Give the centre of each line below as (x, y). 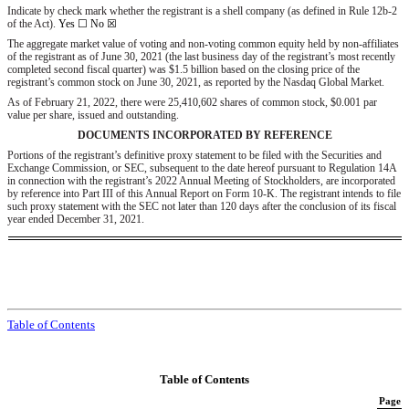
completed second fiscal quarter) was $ (91, 70)
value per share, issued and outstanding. (93, 115)
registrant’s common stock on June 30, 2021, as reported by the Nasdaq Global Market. (196, 83)
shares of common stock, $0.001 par (297, 103)
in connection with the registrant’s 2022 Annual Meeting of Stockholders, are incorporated (201, 181)
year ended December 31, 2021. (76, 220)
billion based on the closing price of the (274, 70)
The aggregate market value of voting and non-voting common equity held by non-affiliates (203, 44)
